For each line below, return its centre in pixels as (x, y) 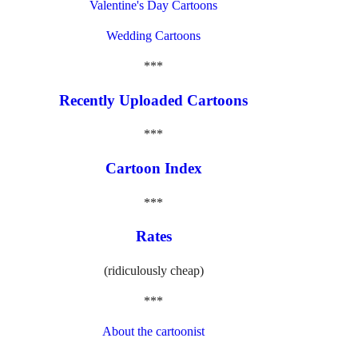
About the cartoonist (154, 332)
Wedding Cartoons (154, 35)
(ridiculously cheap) (153, 271)
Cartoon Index (153, 168)
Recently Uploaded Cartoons (154, 100)
